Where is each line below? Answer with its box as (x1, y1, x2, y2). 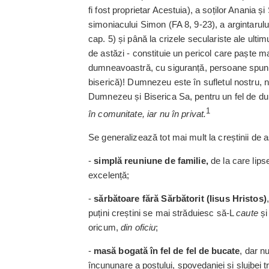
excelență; (88, 170, 130, 180)
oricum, (88, 222, 121, 232)
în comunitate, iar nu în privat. (88, 109, 207, 119)
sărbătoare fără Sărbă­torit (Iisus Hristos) (94, 193, 267, 204)
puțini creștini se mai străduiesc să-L (88, 208, 237, 218)
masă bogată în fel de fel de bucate (94, 246, 240, 256)
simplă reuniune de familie (94, 156, 206, 166)
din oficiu (121, 222, 156, 232)
